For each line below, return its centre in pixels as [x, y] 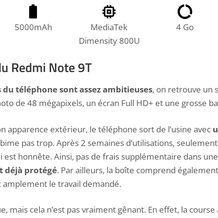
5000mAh [33, 27]
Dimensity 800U [109, 40]
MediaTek [109, 27]
